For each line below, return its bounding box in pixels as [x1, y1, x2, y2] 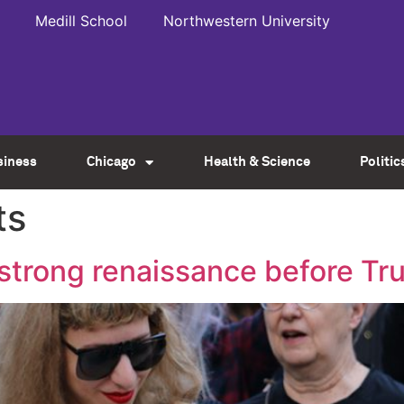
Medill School [35, 12, 128, 30]
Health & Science [203, 155, 310, 169]
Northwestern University [163, 12, 331, 30]
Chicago [87, 155, 137, 169]
